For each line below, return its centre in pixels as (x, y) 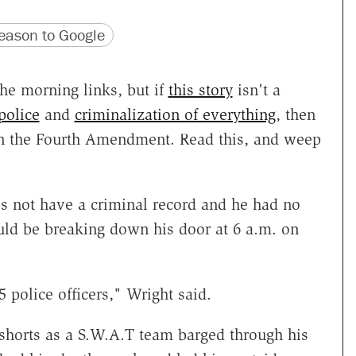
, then (295, 115)
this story (200, 90)
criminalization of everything (175, 115)
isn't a (256, 90)
